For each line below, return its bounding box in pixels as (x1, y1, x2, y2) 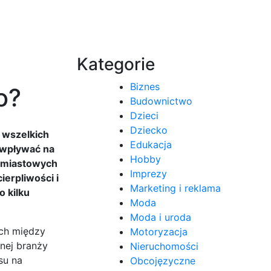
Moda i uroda (130, 211, 191, 223)
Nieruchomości (130, 240, 198, 252)
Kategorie (77, 53, 155, 74)
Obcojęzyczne (130, 254, 195, 267)
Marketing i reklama (130, 181, 221, 194)
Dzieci (130, 109, 158, 122)
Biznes (130, 80, 160, 93)
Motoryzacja (130, 225, 188, 238)
